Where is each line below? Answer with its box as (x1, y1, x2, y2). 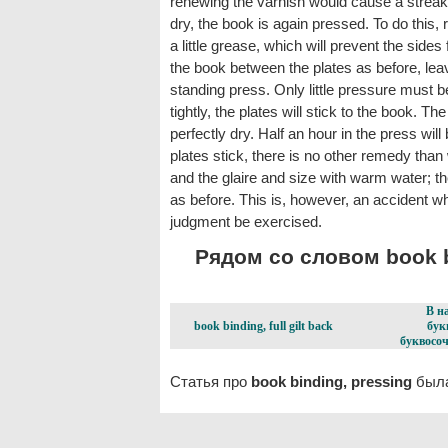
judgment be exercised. (170, 212, 322, 230)
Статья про (170, 373, 251, 391)
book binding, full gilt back (194, 319, 333, 334)
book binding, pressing (251, 373, 412, 391)
